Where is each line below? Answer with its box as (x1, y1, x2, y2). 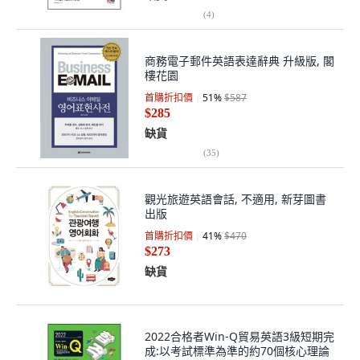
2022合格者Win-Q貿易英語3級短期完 (145, 329, 334, 344)
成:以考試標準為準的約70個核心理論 (145, 343, 329, 358)
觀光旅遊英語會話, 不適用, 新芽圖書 (145, 191, 326, 207)
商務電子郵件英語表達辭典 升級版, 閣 (145, 53, 334, 68)
